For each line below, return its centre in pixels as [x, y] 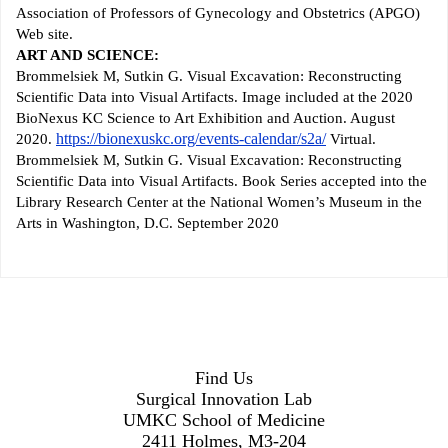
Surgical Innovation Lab [224, 399]
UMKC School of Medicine [224, 420]
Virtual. [351, 139]
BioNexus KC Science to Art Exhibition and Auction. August [205, 118]
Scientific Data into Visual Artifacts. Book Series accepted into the [221, 181]
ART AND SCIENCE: [87, 55]
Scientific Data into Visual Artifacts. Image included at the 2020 [214, 97]
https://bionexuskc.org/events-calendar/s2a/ [191, 139]
